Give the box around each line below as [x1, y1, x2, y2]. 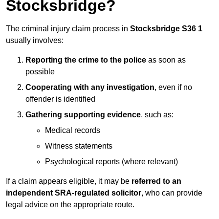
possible [25, 67, 55, 76]
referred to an [131, 177, 181, 186]
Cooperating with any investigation [25, 83, 154, 92]
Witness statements [45, 142, 112, 151]
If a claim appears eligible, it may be [6, 177, 131, 186]
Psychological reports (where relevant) [45, 157, 178, 166]
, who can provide [141, 189, 202, 197]
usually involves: [6, 36, 64, 45]
